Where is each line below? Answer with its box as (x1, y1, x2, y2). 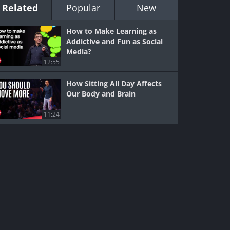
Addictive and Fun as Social (66, 36, 163, 46)
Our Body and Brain (66, 89, 136, 99)
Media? (66, 47, 92, 56)
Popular (66, 2, 100, 14)
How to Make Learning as (66, 26, 157, 36)
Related (2, 2, 39, 14)
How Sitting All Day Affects (66, 79, 162, 88)
